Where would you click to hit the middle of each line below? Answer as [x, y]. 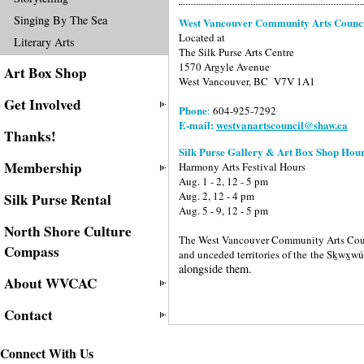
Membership [43, 168]
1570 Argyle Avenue [224, 67]
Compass [32, 251]
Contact [28, 315]
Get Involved [43, 104]
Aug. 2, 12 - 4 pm [217, 195]
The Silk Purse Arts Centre [236, 52]
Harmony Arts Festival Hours [242, 166]
